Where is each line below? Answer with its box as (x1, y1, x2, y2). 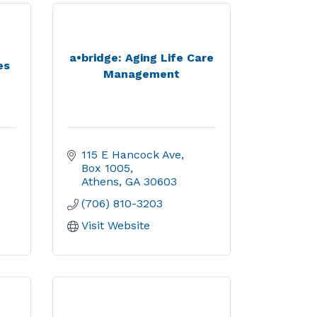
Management (103, 67, 180, 81)
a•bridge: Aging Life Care (69, 50, 214, 64)
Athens (81, 175, 119, 188)
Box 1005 (81, 161, 130, 175)
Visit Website (81, 219, 150, 232)
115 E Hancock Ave (81, 148, 181, 161)
